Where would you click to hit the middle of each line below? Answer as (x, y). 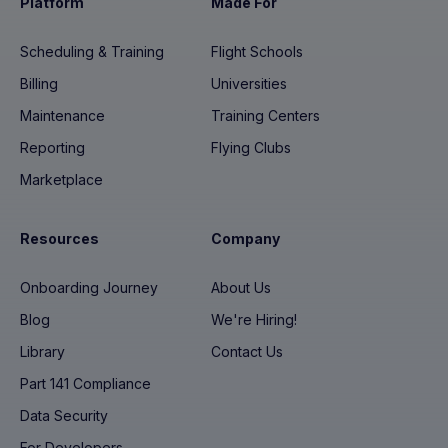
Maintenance (62, 115)
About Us (241, 287)
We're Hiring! (254, 319)
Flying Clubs (251, 147)
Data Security (64, 415)
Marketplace (61, 179)
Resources (59, 238)
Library (42, 351)
